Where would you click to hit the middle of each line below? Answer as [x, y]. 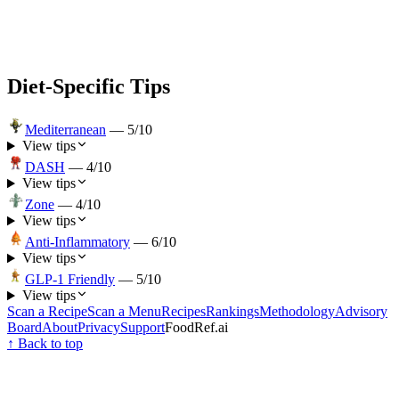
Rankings [232, 312]
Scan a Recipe [47, 312]
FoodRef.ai [196, 328]
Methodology [297, 312]
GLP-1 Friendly [70, 280]
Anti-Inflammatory [77, 242]
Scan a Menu [124, 312]
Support [142, 328]
